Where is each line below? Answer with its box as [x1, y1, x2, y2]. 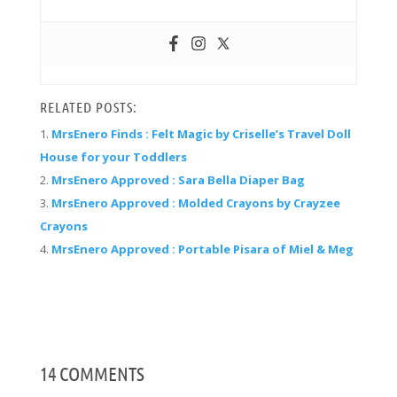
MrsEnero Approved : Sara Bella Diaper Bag [51, 172, 305, 189]
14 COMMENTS [39, 362, 144, 385]
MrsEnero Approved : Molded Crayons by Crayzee [51, 195, 340, 212]
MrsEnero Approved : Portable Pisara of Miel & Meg [51, 241, 354, 258]
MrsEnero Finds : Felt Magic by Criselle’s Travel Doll [51, 126, 351, 143]
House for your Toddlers [39, 149, 187, 166]
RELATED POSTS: [39, 98, 137, 116]
